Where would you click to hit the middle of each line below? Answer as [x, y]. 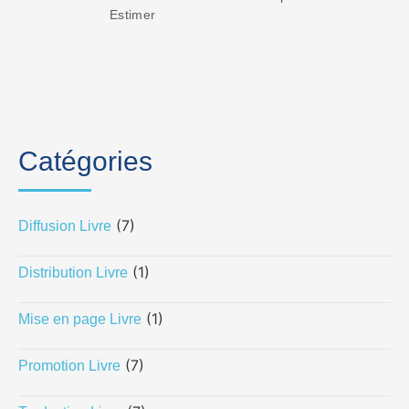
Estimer [133, 14]
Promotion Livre [69, 365]
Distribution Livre [73, 272]
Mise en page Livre [80, 319]
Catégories [85, 161]
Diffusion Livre [65, 225]
